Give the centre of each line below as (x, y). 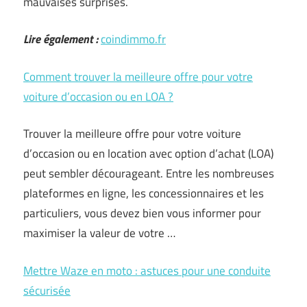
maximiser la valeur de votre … (99, 233)
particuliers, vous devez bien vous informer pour (142, 213)
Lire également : (61, 39)
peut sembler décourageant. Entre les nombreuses (149, 173)
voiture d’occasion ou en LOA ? (98, 96)
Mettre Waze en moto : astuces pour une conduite (147, 270)
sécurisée (47, 290)
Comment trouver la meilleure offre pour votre (138, 76)
